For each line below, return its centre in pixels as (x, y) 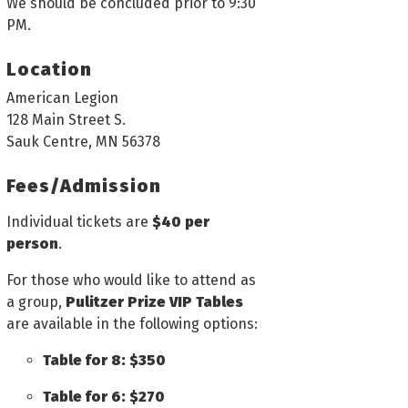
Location (49, 69)
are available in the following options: (132, 323)
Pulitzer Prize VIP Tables (154, 301)
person (32, 243)
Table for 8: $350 (104, 360)
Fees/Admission (84, 185)
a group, (36, 301)
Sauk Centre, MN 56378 (83, 141)
